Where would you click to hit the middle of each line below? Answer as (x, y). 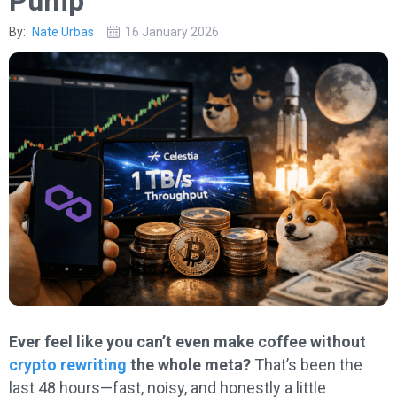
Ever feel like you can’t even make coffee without (187, 341)
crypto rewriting (68, 364)
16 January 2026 (172, 32)
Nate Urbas (63, 32)
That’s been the (307, 364)
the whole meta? (189, 364)
